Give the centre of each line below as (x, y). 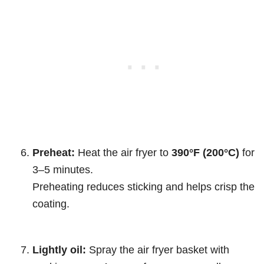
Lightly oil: (59, 250)
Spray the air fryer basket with (158, 250)
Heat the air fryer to (123, 153)
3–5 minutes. (63, 170)
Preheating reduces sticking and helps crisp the (143, 187)
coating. (51, 204)
